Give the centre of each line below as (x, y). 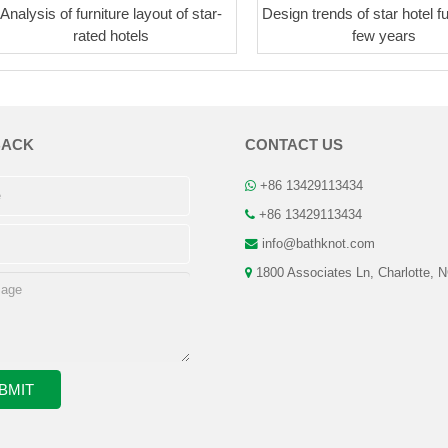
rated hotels (111, 35)
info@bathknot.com (318, 243)
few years (383, 35)
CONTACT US (294, 144)
